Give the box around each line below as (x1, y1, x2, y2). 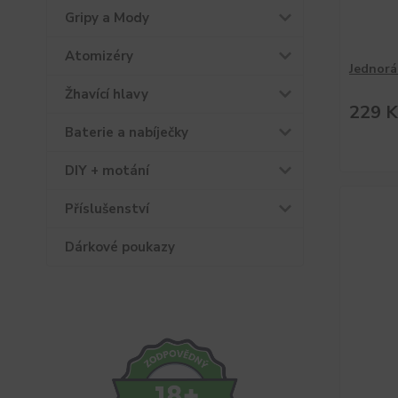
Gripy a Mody (65, 9, 149, 27)
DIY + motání (65, 162, 149, 179)
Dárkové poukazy (65, 238, 175, 256)
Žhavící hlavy (65, 85, 148, 103)
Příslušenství (65, 200, 149, 218)
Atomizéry (65, 47, 133, 65)
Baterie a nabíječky (65, 123, 188, 141)
